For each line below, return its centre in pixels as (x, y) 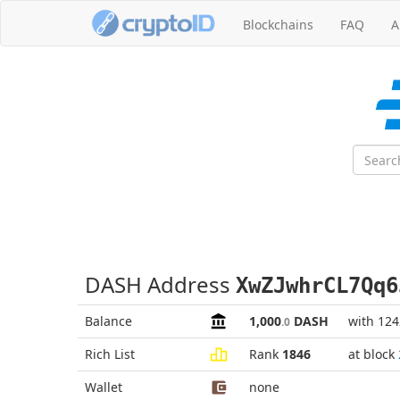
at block (373, 354)
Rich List (110, 354)
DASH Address (160, 284)
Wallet (104, 387)
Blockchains (278, 25)
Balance (108, 321)
